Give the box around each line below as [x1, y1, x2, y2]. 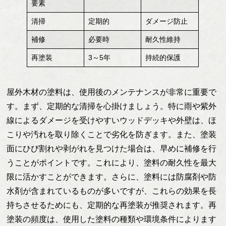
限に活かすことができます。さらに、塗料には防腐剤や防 [7, 173, 217, 182]
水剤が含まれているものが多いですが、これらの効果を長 [7, 187, 217, 196]
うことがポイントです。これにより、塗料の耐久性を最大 [7, 158, 217, 167]
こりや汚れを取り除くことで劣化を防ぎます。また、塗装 [7, 130, 217, 139]
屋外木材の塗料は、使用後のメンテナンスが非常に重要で [7, 88, 217, 97]
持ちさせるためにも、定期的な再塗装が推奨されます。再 [7, 201, 217, 210]
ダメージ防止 [145, 17, 188, 26]
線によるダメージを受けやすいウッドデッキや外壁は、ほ [7, 116, 217, 125]
